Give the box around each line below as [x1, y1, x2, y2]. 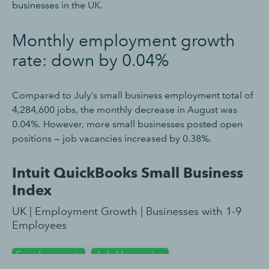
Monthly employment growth [12, 30, 235, 50]
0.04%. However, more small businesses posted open [12, 118, 243, 130]
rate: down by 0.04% [12, 50, 169, 70]
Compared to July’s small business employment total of [12, 89, 253, 101]
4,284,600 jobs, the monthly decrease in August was [12, 103, 237, 115]
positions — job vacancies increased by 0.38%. [12, 132, 211, 144]
